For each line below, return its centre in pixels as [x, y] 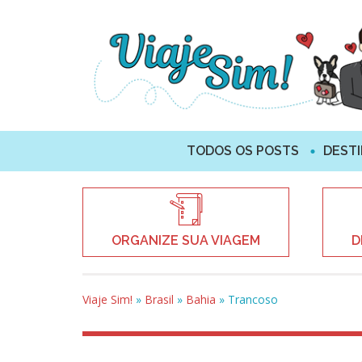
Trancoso [253, 299]
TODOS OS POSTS [242, 150]
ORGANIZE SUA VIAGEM [186, 240]
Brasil [159, 299]
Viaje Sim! [107, 299]
